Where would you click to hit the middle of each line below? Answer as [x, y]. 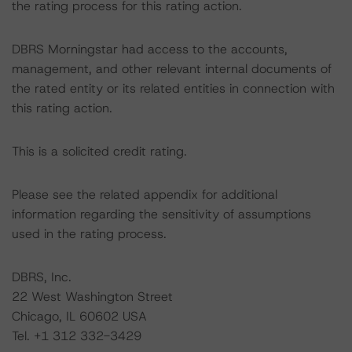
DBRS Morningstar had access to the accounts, [150, 49]
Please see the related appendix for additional [145, 194]
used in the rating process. [89, 234]
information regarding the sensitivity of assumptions [161, 214]
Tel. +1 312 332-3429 [77, 336]
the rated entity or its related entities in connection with [173, 88]
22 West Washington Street [92, 297]
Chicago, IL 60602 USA [79, 316]
